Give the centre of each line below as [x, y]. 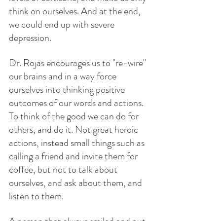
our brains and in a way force [64, 76]
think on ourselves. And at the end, [76, 11]
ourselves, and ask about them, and [76, 183]
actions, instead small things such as [78, 143]
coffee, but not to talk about [64, 169]
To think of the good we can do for [75, 116]
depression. [30, 37]
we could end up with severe [63, 24]
